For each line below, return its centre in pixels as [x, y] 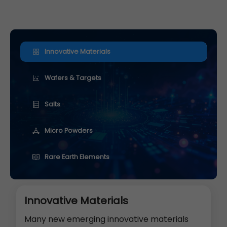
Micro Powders [69, 130]
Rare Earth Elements [77, 157]
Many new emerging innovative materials [106, 219]
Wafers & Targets [73, 78]
